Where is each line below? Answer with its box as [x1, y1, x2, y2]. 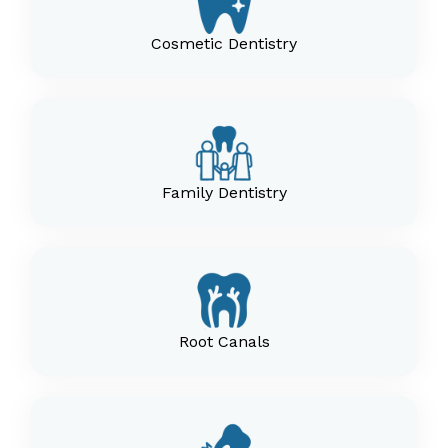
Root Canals [178, 332, 270, 351]
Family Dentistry [161, 183, 287, 202]
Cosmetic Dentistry [151, 34, 297, 53]
